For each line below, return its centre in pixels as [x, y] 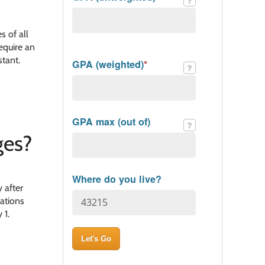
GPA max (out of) [111, 121]
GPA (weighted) [108, 64]
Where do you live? [117, 179]
